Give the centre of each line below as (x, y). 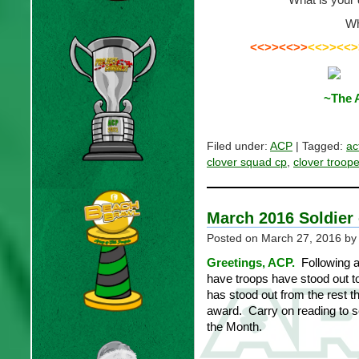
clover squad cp (247, 162)
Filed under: (238, 146)
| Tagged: (319, 146)
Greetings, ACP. (252, 262)
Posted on (234, 238)
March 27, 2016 (301, 238)
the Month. (234, 327)
